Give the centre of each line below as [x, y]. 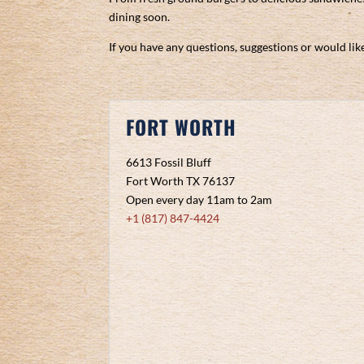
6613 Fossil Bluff [169, 162]
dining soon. [140, 16]
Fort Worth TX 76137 [181, 180]
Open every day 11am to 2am [199, 199]
